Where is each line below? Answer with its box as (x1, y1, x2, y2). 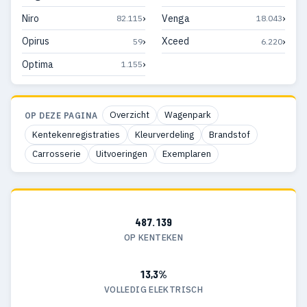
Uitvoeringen (96, 148, 147, 160)
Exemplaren (162, 148, 211, 160)
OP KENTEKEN (123, 231, 184, 243)
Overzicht (109, 109, 149, 121)
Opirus (22, 35, 49, 48)
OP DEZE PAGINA (25, 110, 98, 121)
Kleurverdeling (135, 128, 194, 140)
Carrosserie (32, 148, 81, 160)
